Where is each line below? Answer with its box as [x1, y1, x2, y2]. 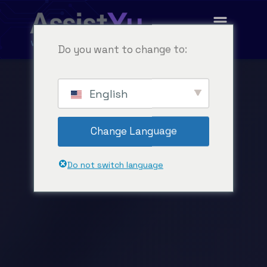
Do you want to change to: [58, 42, 187, 55]
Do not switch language [67, 159, 163, 170]
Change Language [90, 124, 177, 138]
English [86, 86, 128, 100]
